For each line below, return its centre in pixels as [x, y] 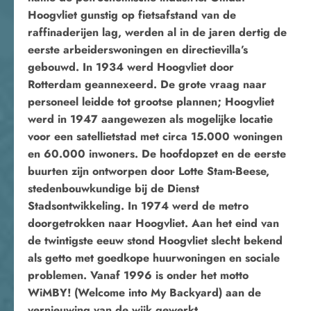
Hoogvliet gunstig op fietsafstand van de [132, 15]
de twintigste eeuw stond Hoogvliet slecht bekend [155, 241]
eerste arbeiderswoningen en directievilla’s [138, 50]
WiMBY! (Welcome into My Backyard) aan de [144, 293]
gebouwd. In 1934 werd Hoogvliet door [131, 67]
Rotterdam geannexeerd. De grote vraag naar [147, 84]
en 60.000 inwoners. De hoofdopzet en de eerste [157, 154]
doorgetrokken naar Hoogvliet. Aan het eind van [153, 223]
